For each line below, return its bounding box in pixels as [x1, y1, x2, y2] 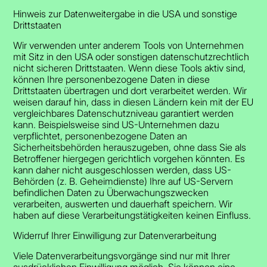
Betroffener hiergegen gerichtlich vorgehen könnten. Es [13, 152, 246, 164]
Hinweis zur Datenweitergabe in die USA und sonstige [13, 7, 238, 20]
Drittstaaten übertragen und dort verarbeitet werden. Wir [13, 84, 247, 97]
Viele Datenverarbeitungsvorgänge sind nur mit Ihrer [13, 249, 231, 262]
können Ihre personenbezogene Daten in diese [13, 73, 210, 85]
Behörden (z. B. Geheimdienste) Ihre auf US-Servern [13, 175, 234, 187]
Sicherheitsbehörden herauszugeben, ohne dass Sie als [13, 141, 247, 153]
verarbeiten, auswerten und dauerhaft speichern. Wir [13, 197, 233, 210]
